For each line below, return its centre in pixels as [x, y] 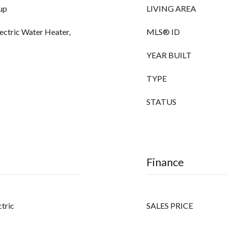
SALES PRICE [170, 205]
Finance [165, 162]
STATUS [161, 102]
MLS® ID [163, 32]
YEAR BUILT [169, 55]
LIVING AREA [171, 8]
